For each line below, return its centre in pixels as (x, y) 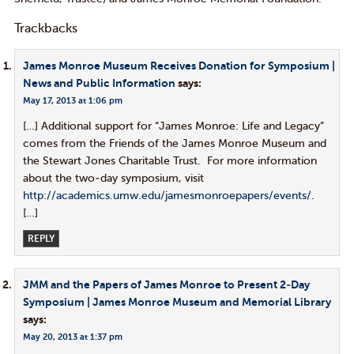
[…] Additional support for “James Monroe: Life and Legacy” (173, 126)
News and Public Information (99, 83)
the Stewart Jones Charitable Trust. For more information (169, 161)
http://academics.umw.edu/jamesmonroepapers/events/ (167, 196)
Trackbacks (45, 28)
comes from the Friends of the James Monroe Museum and (174, 143)
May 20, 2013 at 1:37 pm (72, 337)
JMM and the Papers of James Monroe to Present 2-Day (166, 285)
